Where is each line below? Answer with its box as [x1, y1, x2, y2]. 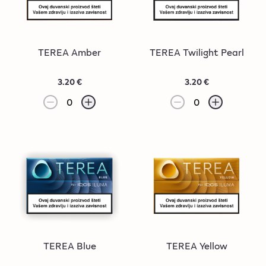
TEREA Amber [38, 45, 101, 59]
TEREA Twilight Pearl [149, 45, 244, 59]
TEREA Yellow [166, 238, 227, 253]
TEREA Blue [43, 238, 96, 253]
